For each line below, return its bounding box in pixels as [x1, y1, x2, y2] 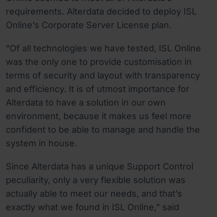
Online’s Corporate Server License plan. [6, 20, 171, 30]
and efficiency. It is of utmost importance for [6, 84, 189, 94]
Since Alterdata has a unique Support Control [6, 161, 193, 171]
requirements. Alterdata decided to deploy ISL [6, 6, 197, 16]
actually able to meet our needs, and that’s [6, 188, 182, 199]
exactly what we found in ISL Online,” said [6, 202, 179, 212]
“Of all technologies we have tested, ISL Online [6, 43, 201, 53]
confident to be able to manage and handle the [6, 124, 200, 135]
